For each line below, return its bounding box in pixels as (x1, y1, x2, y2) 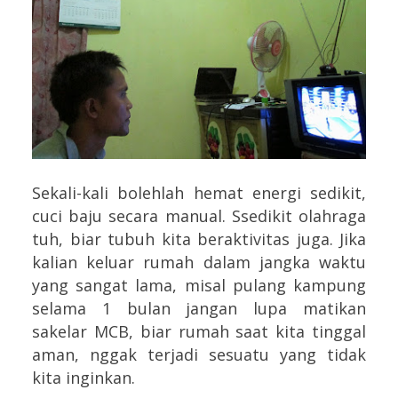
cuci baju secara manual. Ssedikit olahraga (32, 204, 366, 227)
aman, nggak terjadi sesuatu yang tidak (32, 343, 366, 365)
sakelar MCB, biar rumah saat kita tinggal (32, 320, 366, 342)
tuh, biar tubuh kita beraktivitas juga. (32, 227, 339, 250)
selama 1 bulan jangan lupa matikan (32, 297, 366, 319)
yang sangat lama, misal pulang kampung (32, 274, 366, 296)
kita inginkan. (32, 366, 139, 388)
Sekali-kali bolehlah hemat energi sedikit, (32, 181, 366, 203)
